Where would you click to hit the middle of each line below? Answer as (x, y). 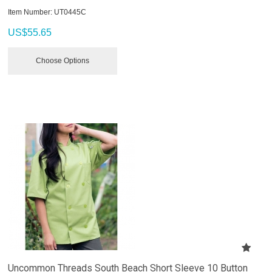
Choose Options (63, 60)
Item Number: (30, 12)
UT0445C (70, 12)
